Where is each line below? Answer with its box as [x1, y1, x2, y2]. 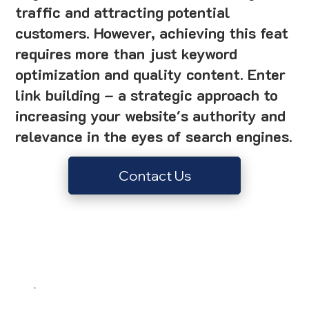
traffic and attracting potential [15, 1, 231, 22]
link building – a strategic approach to [15, 84, 279, 105]
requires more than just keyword [15, 43, 238, 63]
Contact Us [118, 166, 191, 184]
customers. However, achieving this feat [15, 22, 289, 43]
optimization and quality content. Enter [15, 63, 286, 84]
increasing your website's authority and [15, 105, 286, 126]
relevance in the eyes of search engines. [15, 126, 293, 146]
